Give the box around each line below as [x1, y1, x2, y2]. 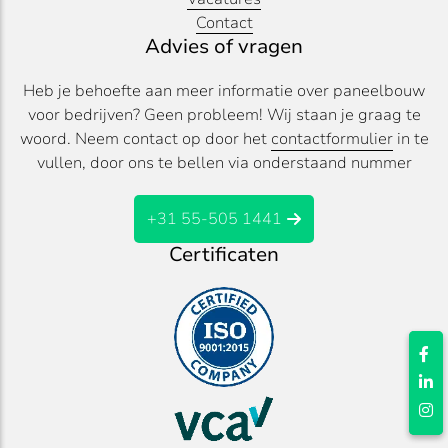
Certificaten [169, 240, 279, 268]
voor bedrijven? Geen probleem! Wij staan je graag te [27, 103, 421, 126]
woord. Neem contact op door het [19, 127, 271, 150]
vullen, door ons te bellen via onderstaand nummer [36, 151, 412, 174]
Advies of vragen [145, 32, 303, 60]
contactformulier [270, 127, 393, 150]
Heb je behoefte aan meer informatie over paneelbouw [23, 79, 425, 102]
